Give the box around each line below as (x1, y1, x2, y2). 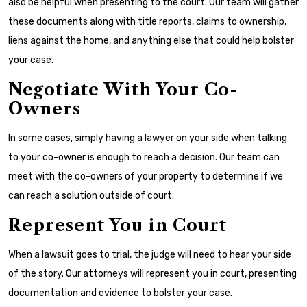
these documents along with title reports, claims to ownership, (8, 16, 286, 27)
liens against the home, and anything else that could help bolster (8, 35, 294, 47)
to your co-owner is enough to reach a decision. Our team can (8, 151, 280, 163)
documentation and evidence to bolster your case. (8, 287, 232, 299)
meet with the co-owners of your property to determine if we (8, 171, 283, 182)
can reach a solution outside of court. (8, 190, 174, 201)
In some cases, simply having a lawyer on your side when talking (8, 132, 287, 144)
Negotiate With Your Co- (8, 79, 238, 99)
